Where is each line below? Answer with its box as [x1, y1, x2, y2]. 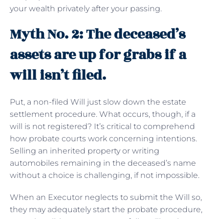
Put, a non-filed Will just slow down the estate [10, 97, 186, 107]
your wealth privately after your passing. [10, 3, 162, 13]
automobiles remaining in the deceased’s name [10, 158, 196, 168]
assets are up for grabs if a [10, 44, 186, 66]
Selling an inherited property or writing [10, 146, 159, 155]
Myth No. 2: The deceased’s [10, 23, 185, 45]
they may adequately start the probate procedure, [10, 204, 202, 214]
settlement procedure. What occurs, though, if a [10, 109, 196, 119]
